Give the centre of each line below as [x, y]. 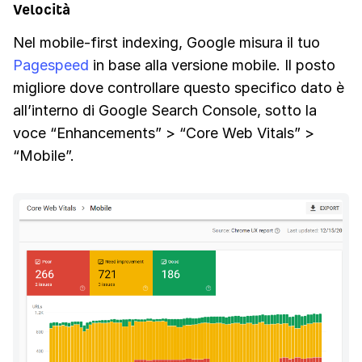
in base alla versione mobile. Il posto [212, 65]
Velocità [42, 10]
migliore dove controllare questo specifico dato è [179, 88]
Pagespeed [51, 65]
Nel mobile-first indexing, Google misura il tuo [166, 43]
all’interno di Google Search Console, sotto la [165, 111]
